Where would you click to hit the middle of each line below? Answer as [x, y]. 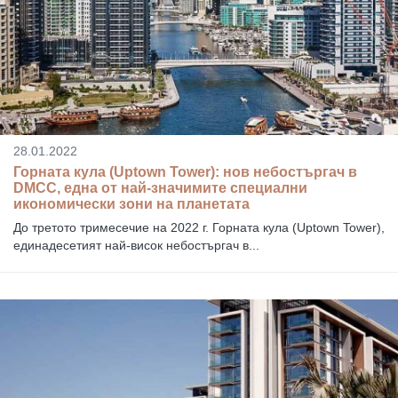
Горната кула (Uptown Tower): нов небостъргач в [185, 172]
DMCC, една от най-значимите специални [160, 188]
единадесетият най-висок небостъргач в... [136, 246]
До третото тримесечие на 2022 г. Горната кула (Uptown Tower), [199, 228]
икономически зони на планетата [131, 204]
